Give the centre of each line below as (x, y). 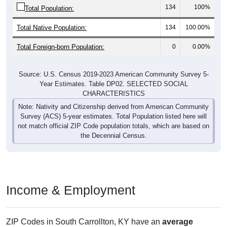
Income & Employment (71, 179)
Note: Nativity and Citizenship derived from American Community (113, 96)
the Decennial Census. (113, 125)
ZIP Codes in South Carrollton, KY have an (84, 211)
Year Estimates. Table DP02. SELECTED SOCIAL (113, 73)
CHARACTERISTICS (113, 83)
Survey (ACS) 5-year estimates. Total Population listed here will (113, 105)
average (178, 211)
